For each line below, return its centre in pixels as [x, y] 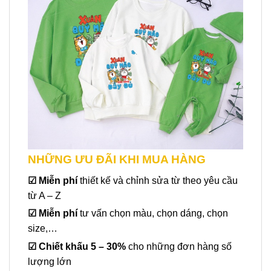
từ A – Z [44, 195]
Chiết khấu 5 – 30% [83, 247]
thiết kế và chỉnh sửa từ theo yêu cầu [159, 180]
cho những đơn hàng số [180, 247]
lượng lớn [50, 262]
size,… [43, 229]
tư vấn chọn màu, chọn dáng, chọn [154, 214]
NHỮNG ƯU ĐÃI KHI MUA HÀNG [117, 159]
